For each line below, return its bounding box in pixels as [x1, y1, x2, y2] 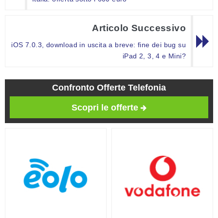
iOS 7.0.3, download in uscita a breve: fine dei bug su [11, 41, 186, 49]
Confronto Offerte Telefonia [52, 83, 166, 93]
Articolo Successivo [92, 23, 186, 34]
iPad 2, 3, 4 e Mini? [122, 52, 186, 60]
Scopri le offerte [72, 103, 138, 113]
